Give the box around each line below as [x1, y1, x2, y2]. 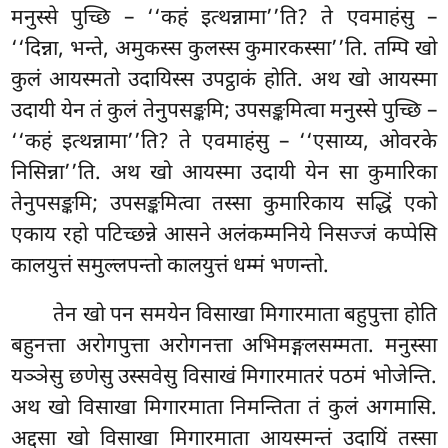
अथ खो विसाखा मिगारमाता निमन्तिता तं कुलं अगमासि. [11, 395, 437, 424]
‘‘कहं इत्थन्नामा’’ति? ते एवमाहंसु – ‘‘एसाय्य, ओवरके [11, 128, 437, 157]
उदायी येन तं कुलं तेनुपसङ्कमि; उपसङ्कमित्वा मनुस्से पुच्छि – [11, 97, 437, 126]
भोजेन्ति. [371, 364, 437, 393]
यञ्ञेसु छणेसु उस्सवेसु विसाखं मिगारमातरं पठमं [11, 364, 372, 393]
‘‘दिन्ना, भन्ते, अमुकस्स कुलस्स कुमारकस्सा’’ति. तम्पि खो [11, 35, 437, 64]
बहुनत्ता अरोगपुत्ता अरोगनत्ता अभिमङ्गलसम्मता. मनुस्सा [11, 333, 437, 362]
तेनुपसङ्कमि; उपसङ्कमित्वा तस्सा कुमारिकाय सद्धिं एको [11, 190, 437, 219]
